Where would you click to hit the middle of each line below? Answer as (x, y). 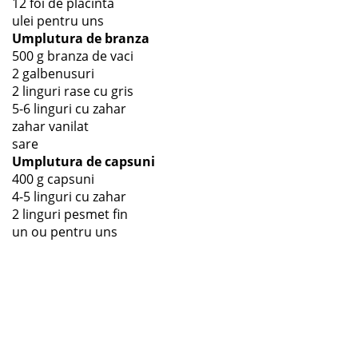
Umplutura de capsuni (84, 161)
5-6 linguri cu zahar (69, 109)
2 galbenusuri (53, 74)
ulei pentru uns (58, 21)
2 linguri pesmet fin (70, 214)
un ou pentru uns (65, 232)
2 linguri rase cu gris (73, 91)
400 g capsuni (53, 179)
